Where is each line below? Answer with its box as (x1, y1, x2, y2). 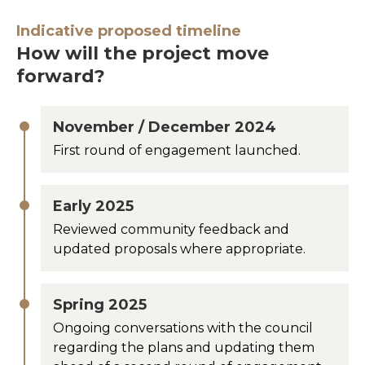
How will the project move (16, 42, 269, 64)
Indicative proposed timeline (16, 21, 241, 40)
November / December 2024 (53, 117, 276, 136)
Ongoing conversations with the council (53, 319, 313, 336)
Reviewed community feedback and (53, 221, 289, 237)
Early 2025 (53, 196, 134, 215)
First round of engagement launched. (53, 142, 301, 158)
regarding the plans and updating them (53, 339, 314, 355)
